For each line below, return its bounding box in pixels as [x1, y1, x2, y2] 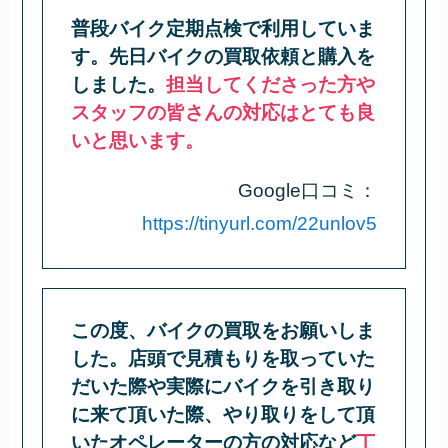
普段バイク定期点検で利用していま [71, 18, 376, 40]
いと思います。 [71, 130, 205, 152]
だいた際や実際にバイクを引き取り [71, 376, 376, 398]
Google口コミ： [237, 180, 377, 202]
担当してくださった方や [166, 74, 376, 96]
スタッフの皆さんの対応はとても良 [71, 102, 376, 124]
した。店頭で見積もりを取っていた [71, 348, 376, 370]
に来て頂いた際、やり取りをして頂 [71, 404, 376, 426]
